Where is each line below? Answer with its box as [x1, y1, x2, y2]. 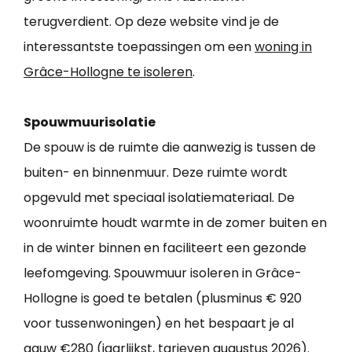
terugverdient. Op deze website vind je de [24, 13, 279, 31]
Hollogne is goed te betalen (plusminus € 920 [24, 289, 302, 308]
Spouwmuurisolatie [24, 113, 156, 132]
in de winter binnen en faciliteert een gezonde [24, 239, 306, 258]
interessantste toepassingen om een [24, 38, 255, 57]
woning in [255, 38, 312, 57]
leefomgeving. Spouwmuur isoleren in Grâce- [24, 264, 302, 283]
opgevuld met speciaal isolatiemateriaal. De [24, 189, 295, 207]
